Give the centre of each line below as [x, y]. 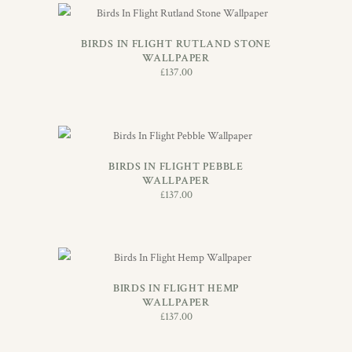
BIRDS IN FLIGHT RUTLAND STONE [176, 44]
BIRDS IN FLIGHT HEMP [176, 289]
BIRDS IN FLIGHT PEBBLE [176, 166]
